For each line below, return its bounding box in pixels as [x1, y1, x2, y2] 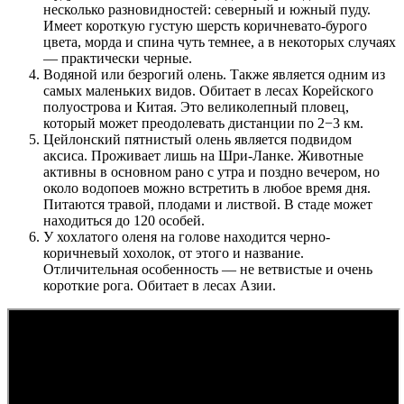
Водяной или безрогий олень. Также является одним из [43, 67, 385, 83]
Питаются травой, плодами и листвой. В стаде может [43, 197, 372, 213]
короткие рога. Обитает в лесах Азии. [43, 278, 276, 294]
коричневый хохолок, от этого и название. [43, 245, 304, 262]
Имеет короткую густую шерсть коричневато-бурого [43, 18, 367, 34]
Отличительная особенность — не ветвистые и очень [43, 262, 372, 278]
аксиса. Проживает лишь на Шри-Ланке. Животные [43, 148, 363, 164]
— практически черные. [43, 50, 192, 67]
